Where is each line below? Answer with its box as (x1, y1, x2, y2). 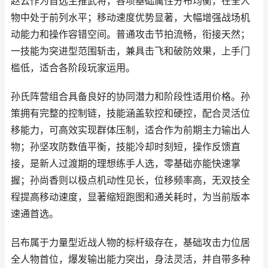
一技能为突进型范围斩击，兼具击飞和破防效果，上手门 (11, 45, 250, 57)
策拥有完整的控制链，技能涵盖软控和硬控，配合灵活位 (11, 108, 250, 119)
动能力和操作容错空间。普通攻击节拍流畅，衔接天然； (11, 29, 250, 40)
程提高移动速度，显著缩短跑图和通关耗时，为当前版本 (11, 191, 250, 203)
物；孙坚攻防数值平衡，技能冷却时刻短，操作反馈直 (11, 141, 240, 153)
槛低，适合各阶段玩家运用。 (11, 62, 135, 74)
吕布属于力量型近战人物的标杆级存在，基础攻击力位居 (11, 237, 250, 248)
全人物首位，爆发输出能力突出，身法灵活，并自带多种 (11, 254, 250, 265)
